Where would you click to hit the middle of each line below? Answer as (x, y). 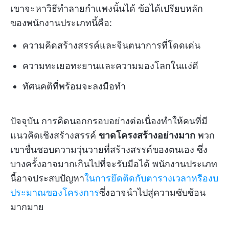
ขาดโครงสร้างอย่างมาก (147, 135)
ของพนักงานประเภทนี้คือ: (61, 22)
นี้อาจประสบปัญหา (47, 178)
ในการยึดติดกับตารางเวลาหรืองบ (151, 178)
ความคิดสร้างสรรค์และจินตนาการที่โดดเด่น (111, 45)
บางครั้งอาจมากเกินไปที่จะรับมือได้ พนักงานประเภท (114, 164)
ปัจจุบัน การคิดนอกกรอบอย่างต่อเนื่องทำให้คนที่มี (109, 121)
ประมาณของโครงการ (55, 192)
